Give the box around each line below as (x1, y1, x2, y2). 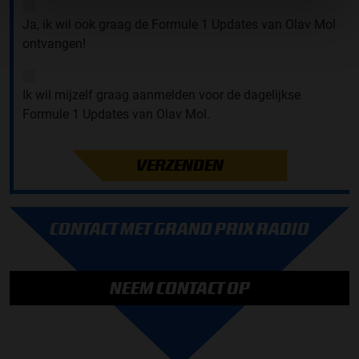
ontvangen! (22, 35, 86, 51)
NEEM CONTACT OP (109, 279, 250, 298)
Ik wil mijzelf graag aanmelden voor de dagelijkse (22, 87, 301, 103)
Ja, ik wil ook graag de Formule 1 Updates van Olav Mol (22, 16, 336, 32)
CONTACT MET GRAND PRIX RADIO (50, 220, 309, 239)
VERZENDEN (135, 155, 224, 175)
